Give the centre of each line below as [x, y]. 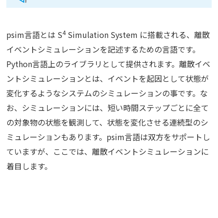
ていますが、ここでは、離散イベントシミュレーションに [108, 152]
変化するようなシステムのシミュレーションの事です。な [107, 93]
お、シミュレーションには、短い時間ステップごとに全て [108, 108]
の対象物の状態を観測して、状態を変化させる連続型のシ [108, 122]
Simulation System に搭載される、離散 [138, 35]
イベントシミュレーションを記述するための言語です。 [103, 49]
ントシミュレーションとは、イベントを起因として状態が [108, 79]
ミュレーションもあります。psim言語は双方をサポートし [109, 137]
